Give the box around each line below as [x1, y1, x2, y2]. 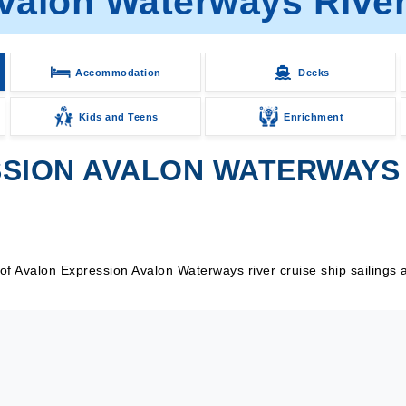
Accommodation [75, 66, 161, 78]
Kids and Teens [78, 111, 159, 122]
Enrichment [284, 111, 344, 122]
